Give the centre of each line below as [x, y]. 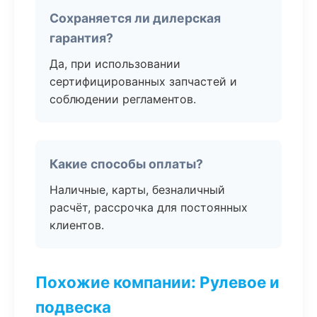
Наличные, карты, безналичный [137, 190]
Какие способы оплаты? [126, 164]
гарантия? [81, 38]
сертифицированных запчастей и [143, 81]
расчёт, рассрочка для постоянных [149, 207]
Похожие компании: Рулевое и [157, 282]
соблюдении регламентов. [123, 99]
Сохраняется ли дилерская [135, 18]
